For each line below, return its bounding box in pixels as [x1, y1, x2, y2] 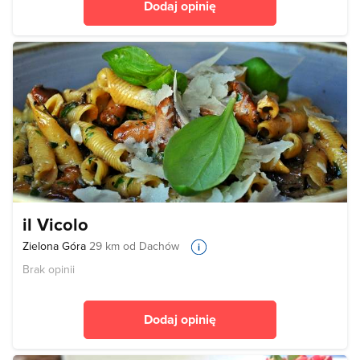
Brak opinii [22, 261, 75, 278]
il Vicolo [22, 211, 88, 238]
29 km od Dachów [89, 238, 179, 255]
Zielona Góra [22, 238, 89, 255]
